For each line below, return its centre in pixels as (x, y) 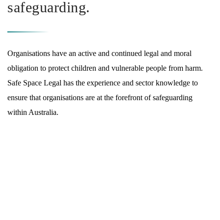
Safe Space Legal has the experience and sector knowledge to (103, 82)
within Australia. (33, 112)
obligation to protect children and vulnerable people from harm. (105, 68)
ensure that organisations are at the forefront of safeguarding (100, 97)
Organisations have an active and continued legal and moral (99, 53)
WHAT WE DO (41, 194)
